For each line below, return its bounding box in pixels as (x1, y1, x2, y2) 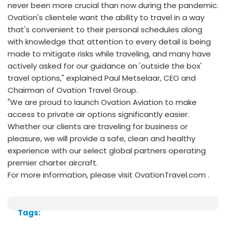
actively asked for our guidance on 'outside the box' (8, 61, 202, 71)
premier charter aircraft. (8, 157, 98, 168)
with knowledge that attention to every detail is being (8, 36, 211, 47)
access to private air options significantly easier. (8, 109, 189, 120)
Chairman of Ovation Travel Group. (8, 85, 138, 95)
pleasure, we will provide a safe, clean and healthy (8, 133, 195, 144)
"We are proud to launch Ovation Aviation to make (8, 97, 197, 107)
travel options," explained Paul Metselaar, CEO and (8, 73, 196, 83)
